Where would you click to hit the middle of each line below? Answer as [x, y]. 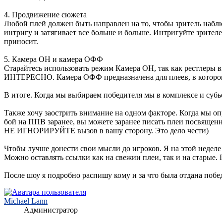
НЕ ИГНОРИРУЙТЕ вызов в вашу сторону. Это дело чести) [106, 131]
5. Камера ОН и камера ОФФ [54, 59]
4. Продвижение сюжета [45, 15]
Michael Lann [26, 201]
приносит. [21, 42]
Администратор [51, 210]
